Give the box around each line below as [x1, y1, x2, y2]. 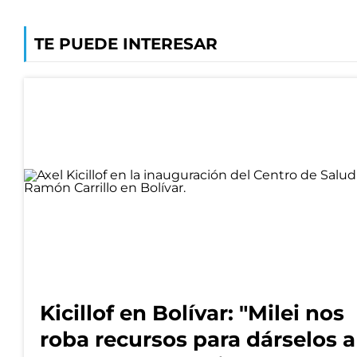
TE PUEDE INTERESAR [34, 34, 218, 53]
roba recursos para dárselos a [40, 327, 355, 353]
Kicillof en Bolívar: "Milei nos [40, 300, 344, 327]
